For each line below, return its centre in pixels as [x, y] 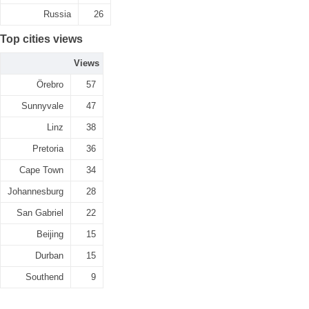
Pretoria [48, 149]
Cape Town [41, 170]
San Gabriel [40, 213]
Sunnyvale [42, 106]
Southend [44, 277]
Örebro [50, 84]
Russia [57, 14]
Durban [49, 256]
